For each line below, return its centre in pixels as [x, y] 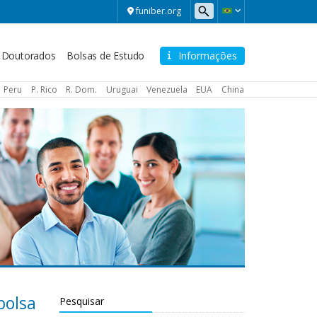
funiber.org [158, 11]
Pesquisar [81, 301]
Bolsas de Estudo [106, 56]
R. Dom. [82, 89]
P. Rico [44, 89]
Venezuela [167, 89]
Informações [208, 56]
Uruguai [122, 89]
